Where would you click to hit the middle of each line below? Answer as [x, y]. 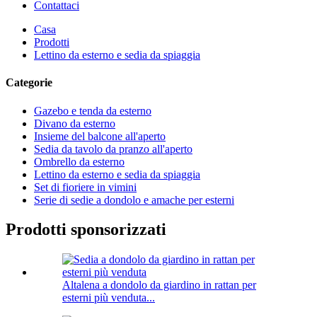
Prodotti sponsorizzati [86, 230]
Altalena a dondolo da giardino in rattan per [159, 285]
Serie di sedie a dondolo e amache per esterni [134, 200]
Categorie [29, 83]
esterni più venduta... [109, 298]
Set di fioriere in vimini [85, 187]
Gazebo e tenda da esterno [93, 110]
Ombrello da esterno [79, 161]
